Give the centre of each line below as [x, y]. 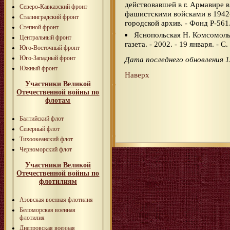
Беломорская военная [47, 210]
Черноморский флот [46, 149]
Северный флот [40, 129]
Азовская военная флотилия [56, 199]
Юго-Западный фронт [47, 58]
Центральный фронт [45, 37]
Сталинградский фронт [49, 17]
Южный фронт [39, 68]
